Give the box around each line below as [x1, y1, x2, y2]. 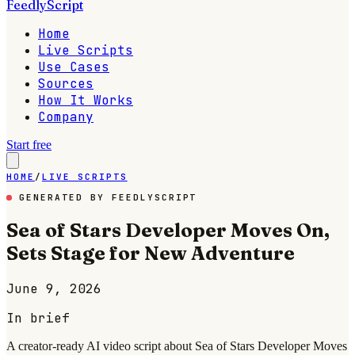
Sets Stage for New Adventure [6, 241, 295, 265]
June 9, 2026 [6, 280, 101, 297]
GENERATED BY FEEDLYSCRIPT [12, 192, 197, 203]
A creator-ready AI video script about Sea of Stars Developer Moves [6, 338, 347, 353]
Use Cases [38, 59, 109, 75]
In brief [6, 309, 70, 326]
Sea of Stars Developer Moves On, [6, 218, 330, 242]
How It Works [38, 92, 133, 109]
